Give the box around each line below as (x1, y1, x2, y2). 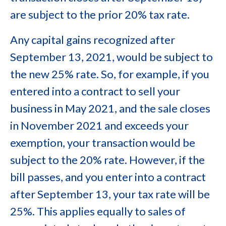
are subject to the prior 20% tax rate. (10, 8, 190, 21)
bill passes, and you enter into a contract (10, 170, 206, 184)
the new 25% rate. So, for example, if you (10, 67, 209, 81)
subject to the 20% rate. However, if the (10, 153, 205, 166)
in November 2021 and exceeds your (10, 119, 189, 132)
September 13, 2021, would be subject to (10, 50, 213, 64)
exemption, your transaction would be (10, 136, 195, 149)
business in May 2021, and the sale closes (10, 101, 210, 115)
